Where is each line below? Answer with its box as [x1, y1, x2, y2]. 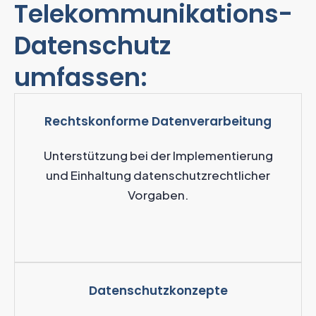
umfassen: [14, 59, 147, 95]
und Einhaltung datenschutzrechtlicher [46, 166, 270, 183]
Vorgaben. [127, 186, 189, 202]
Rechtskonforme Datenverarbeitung [44, 112, 272, 130]
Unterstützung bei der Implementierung [43, 147, 273, 163]
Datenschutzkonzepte [88, 281, 228, 299]
